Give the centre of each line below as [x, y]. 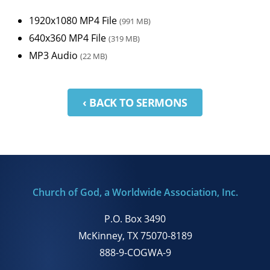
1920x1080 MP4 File [74, 20]
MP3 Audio [55, 55]
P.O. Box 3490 [135, 219]
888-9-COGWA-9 [135, 253]
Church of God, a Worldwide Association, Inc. [135, 192]
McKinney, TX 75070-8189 [135, 236]
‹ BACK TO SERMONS [135, 102]
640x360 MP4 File [69, 38]
